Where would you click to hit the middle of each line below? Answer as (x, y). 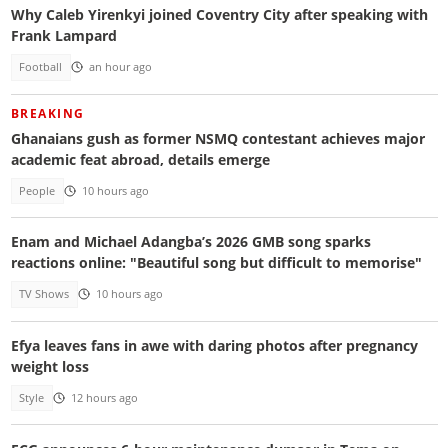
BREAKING (47, 113)
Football (41, 67)
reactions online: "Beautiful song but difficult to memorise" (216, 263)
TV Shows (44, 294)
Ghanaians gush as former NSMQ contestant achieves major (217, 138)
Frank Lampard (63, 36)
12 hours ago (104, 398)
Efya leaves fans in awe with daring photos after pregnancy (214, 345)
